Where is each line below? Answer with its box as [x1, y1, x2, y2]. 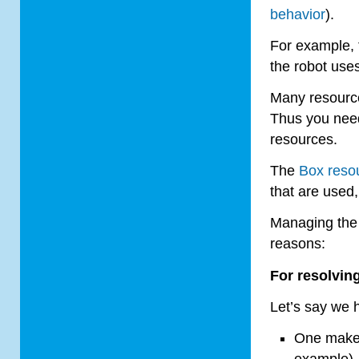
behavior [270, 6, 326, 22]
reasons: [270, 236, 326, 252]
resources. [270, 131, 338, 147]
